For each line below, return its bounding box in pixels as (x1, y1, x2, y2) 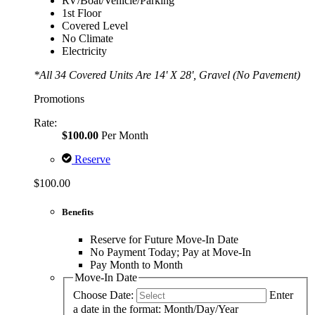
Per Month (98, 129, 148, 141)
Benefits (62, 207, 94, 218)
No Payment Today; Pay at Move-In (90, 246, 251, 259)
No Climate (62, 32, 113, 44)
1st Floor (62, 6, 101, 19)
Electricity (62, 44, 107, 57)
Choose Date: (73, 288, 134, 301)
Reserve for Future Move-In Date (90, 233, 238, 246)
